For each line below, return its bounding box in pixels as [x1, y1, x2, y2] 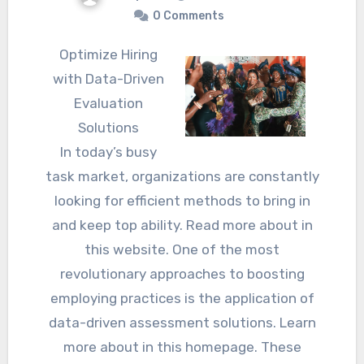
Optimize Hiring [58, 46, 69, 63]
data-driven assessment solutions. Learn [48, 314, 316, 331]
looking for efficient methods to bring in [54, 193, 310, 210]
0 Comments [153, 9, 224, 24]
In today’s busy [59, 144, 157, 161]
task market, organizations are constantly [45, 168, 319, 185]
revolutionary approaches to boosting [59, 266, 305, 283]
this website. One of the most [84, 241, 279, 258]
